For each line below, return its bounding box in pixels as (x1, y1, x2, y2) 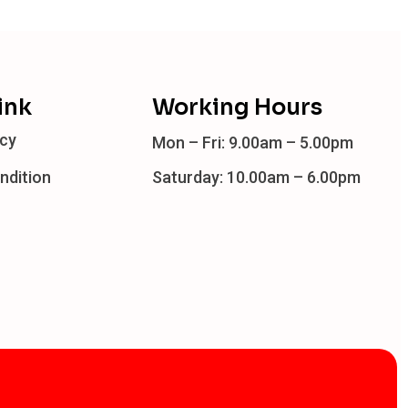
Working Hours (151, 94, 322, 122)
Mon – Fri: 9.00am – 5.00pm (151, 133, 353, 153)
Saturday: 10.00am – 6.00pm (151, 168, 361, 188)
